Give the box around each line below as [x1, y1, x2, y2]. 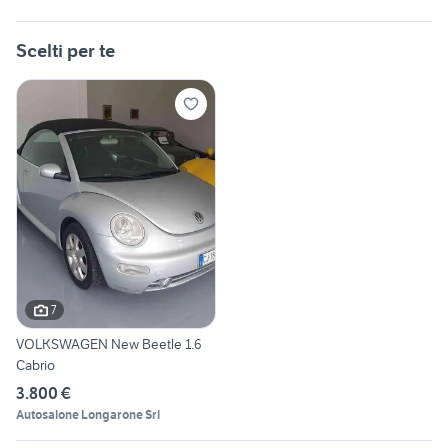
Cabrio [16, 355, 55, 374]
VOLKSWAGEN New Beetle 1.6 [16, 334, 202, 353]
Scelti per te [16, 39, 115, 63]
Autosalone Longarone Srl [16, 406, 160, 422]
